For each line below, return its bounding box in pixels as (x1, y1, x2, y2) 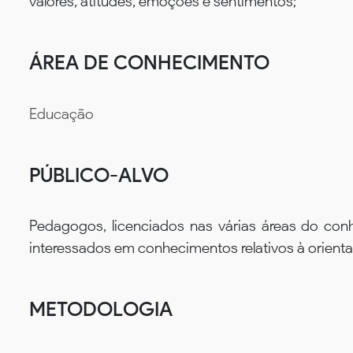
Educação (29, 104, 94, 123)
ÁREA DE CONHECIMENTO (29, 50, 269, 74)
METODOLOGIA (29, 297, 173, 321)
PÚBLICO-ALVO (29, 162, 169, 187)
